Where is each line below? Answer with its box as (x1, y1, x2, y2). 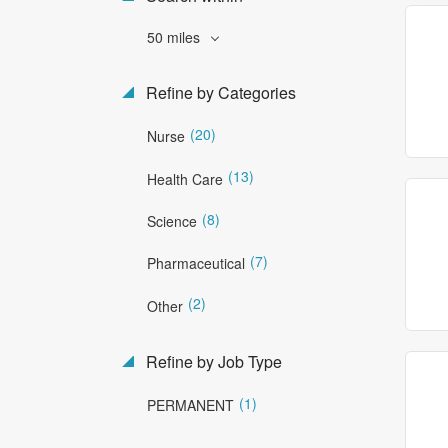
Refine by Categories (142, 81, 296, 104)
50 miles (147, 27, 204, 47)
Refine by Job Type (142, 349, 282, 373)
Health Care (147, 168, 223, 189)
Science (147, 210, 197, 231)
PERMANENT (147, 394, 234, 415)
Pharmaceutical (147, 253, 245, 274)
